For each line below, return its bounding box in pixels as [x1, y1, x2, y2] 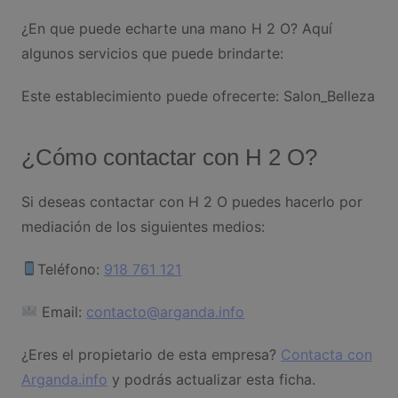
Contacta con [280, 345, 372, 363]
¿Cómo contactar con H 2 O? [20, 143, 317, 171]
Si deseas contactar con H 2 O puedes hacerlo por [20, 192, 362, 211]
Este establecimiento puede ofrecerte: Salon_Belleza [20, 86, 375, 105]
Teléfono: [37, 259, 105, 278]
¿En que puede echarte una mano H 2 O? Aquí [20, 19, 332, 37]
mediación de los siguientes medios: [20, 217, 265, 235]
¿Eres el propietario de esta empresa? [20, 345, 281, 363]
